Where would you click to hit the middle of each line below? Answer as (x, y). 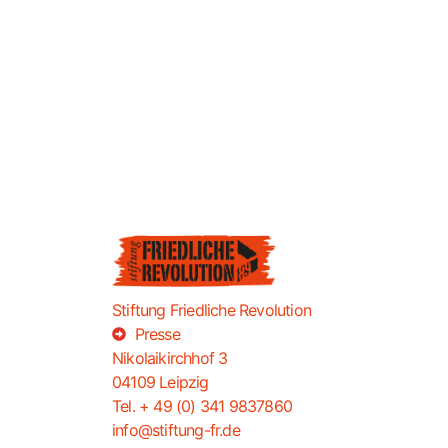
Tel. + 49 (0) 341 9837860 (202, 405)
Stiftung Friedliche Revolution (211, 309)
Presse (157, 333)
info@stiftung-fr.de (176, 429)
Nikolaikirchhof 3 (170, 357)
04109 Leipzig (160, 381)
